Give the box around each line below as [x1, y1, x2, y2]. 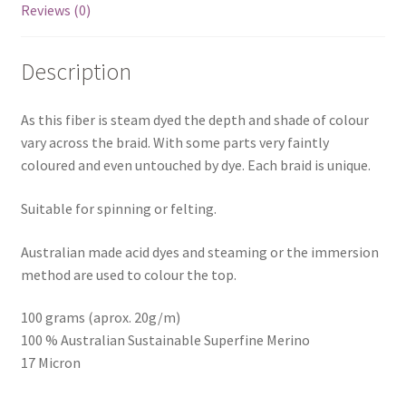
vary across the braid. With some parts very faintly [20, 133, 329, 152]
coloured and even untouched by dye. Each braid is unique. [20, 156, 371, 175]
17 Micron [20, 353, 81, 372]
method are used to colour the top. [20, 265, 237, 284]
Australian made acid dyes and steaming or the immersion [20, 242, 379, 261]
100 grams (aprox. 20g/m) [20, 308, 180, 327]
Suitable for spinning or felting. [20, 199, 217, 218]
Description [20, 56, 131, 86]
